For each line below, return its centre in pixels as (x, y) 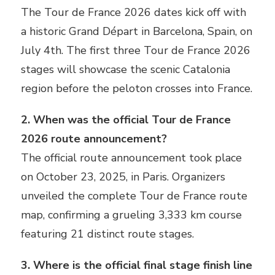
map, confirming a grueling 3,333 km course (131, 215)
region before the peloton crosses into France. (137, 89)
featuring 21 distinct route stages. (107, 234)
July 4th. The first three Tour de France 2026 (136, 51)
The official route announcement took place (131, 158)
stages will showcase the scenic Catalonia (126, 70)
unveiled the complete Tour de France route (134, 196)
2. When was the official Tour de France (126, 120)
